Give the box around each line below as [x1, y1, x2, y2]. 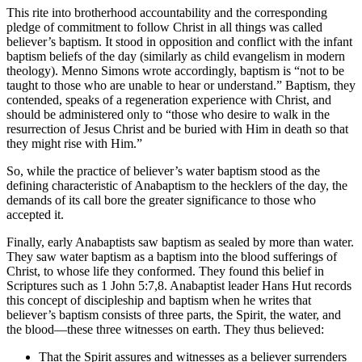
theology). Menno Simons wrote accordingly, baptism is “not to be [6, 63, 344, 78]
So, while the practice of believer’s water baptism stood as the [6, 163, 320, 178]
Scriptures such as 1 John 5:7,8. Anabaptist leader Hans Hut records [6, 278, 351, 293]
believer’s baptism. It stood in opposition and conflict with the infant [6, 34, 352, 48]
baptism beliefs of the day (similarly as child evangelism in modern [6, 48, 345, 63]
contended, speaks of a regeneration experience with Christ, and [6, 92, 331, 107]
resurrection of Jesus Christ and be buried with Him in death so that [6, 121, 348, 136]
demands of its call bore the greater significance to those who [6, 192, 316, 207]
